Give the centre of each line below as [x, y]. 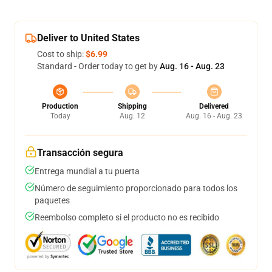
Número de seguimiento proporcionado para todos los [136, 188]
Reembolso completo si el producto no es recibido [127, 217]
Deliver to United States [88, 38]
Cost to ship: [61, 54]
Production [60, 106]
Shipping [132, 106]
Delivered [214, 106]
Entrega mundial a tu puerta [87, 171]
